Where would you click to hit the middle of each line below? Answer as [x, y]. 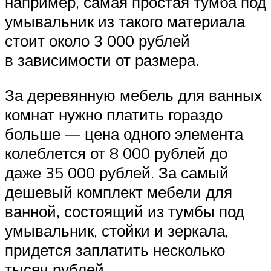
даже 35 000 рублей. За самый [117, 172]
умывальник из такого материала [125, 21]
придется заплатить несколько [115, 250]
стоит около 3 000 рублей [97, 40]
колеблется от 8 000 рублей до [116, 153]
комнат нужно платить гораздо [114, 114]
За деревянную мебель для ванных [133, 95]
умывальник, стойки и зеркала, [117, 230]
